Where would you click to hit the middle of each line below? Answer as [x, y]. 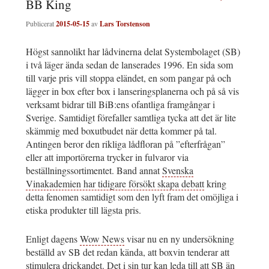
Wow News [102, 238]
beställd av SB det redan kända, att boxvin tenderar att [128, 252]
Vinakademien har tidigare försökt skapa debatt [115, 183]
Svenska [178, 170]
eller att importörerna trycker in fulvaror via [107, 157]
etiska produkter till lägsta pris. [83, 210]
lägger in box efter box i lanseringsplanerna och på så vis [132, 91]
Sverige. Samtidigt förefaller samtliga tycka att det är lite [131, 117]
